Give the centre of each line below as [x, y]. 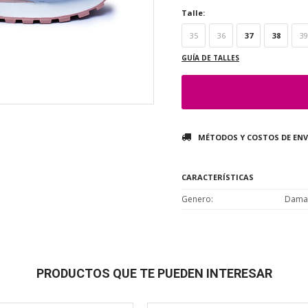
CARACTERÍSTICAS [218, 177]
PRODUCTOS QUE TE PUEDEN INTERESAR [154, 273]
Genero [196, 199]
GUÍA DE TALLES [210, 58]
